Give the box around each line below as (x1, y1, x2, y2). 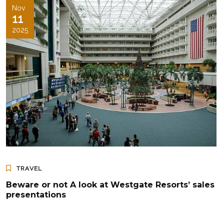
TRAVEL (16, 165, 42, 172)
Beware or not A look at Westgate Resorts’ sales (6, 180, 214, 190)
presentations (6, 190, 66, 200)
